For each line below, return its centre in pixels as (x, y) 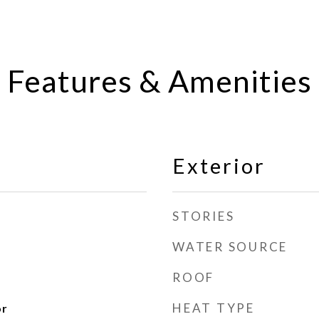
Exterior (219, 166)
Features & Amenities (159, 81)
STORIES (204, 216)
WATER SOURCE (230, 247)
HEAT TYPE (214, 308)
